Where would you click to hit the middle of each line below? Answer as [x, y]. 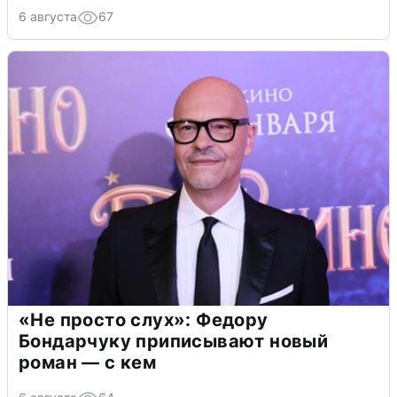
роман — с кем [88, 363]
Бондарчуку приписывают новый [174, 342]
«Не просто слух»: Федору [144, 320]
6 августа [48, 17]
